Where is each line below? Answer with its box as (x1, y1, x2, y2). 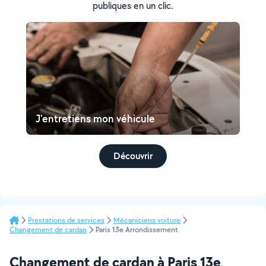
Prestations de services (28, 215, 104, 225)
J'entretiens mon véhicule (36, 112, 155, 125)
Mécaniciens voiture (113, 215, 180, 225)
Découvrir (113, 150, 153, 162)
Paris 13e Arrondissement (96, 224, 178, 235)
